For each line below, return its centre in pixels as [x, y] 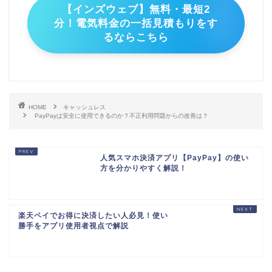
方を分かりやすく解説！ [143, 168]
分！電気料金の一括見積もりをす [136, 23]
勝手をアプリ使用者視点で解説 [73, 226]
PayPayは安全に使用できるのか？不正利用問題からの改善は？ [121, 116]
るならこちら [136, 37]
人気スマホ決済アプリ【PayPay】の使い [174, 158]
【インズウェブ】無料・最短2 [136, 9]
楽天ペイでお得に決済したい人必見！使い [93, 216]
